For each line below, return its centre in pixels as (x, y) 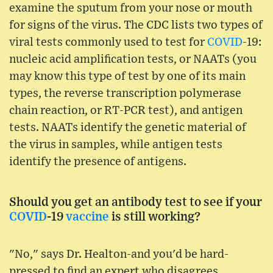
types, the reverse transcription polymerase (125, 94)
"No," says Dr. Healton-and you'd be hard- (119, 255)
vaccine (87, 217)
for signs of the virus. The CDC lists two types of (136, 26)
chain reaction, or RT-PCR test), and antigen (126, 111)
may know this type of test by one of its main (127, 77)
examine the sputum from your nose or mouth (131, 9)
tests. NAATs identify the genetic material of (128, 128)
